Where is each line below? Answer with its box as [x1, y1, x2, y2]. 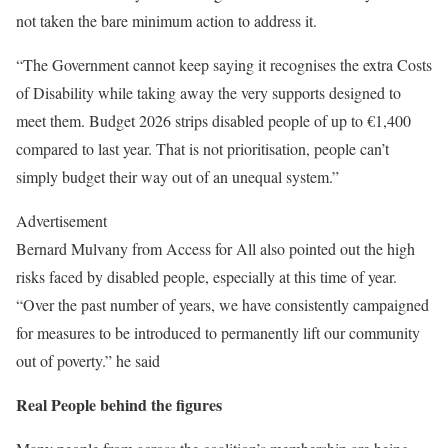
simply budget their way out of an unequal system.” [16, 165, 339, 187]
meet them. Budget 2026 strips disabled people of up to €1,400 [16, 109, 411, 131]
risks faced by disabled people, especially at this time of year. [16, 265, 397, 287]
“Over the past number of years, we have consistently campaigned [16, 293, 429, 315]
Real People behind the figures [16, 392, 222, 416]
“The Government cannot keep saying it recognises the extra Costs [16, 53, 432, 75]
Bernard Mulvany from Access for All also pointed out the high [16, 237, 415, 259]
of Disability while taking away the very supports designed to [16, 81, 401, 103]
